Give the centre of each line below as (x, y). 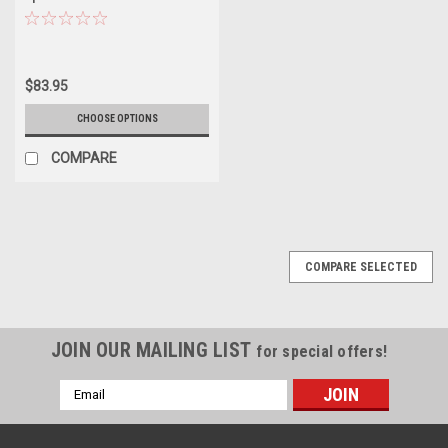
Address (86, 409)
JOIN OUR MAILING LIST (153, 349)
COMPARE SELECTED (361, 266)
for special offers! (322, 351)
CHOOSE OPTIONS (117, 118)
